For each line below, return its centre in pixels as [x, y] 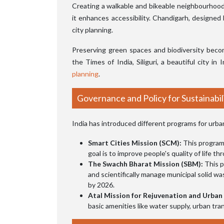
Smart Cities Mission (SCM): [135, 142]
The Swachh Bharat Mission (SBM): [145, 163]
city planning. [92, 29]
